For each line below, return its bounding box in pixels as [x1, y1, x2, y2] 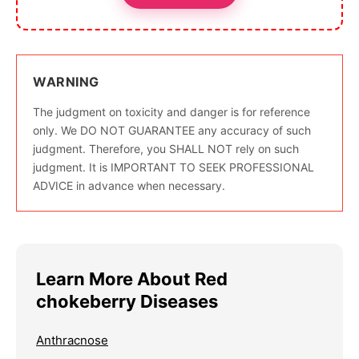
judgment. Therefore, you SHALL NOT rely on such [33, 141, 299, 155]
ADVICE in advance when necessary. [33, 178, 225, 192]
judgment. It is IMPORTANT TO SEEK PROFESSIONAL [33, 159, 314, 174]
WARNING [33, 73, 99, 90]
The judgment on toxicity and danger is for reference [33, 104, 310, 119]
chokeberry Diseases [36, 290, 218, 312]
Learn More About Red [36, 268, 228, 289]
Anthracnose [36, 332, 108, 348]
